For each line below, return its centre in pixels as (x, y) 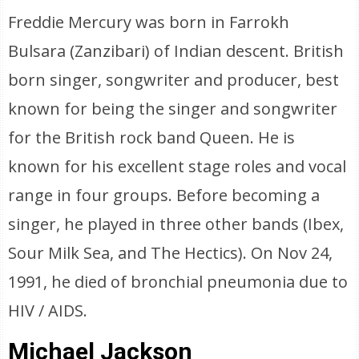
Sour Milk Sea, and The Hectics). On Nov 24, (171, 253)
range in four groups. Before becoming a (164, 195)
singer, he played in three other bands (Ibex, (176, 224)
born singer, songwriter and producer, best (174, 80)
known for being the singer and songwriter (173, 109)
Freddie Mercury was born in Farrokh (149, 22)
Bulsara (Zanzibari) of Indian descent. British (176, 51)
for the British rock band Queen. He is (152, 137)
